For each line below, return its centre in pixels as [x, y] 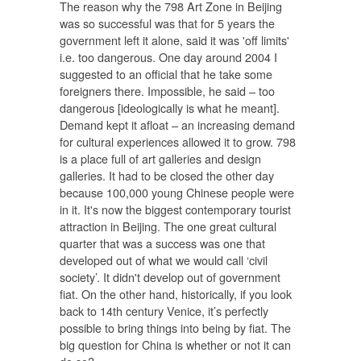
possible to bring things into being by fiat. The [175, 328]
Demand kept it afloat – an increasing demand [177, 125]
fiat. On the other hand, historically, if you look [176, 294]
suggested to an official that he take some [166, 74]
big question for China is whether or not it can [175, 345]
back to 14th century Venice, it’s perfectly [164, 311]
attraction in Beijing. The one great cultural [168, 226]
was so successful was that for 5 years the [167, 23]
